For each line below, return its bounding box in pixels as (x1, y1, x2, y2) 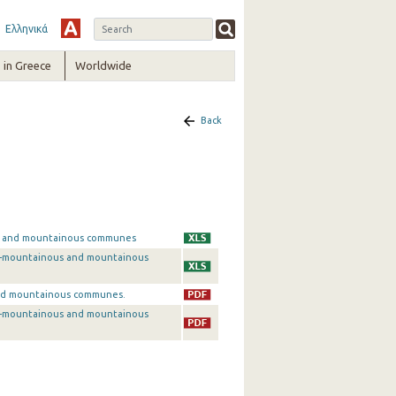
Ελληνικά (4, 23, 48, 34)
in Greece (3, 59, 51, 72)
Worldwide (75, 59, 133, 72)
